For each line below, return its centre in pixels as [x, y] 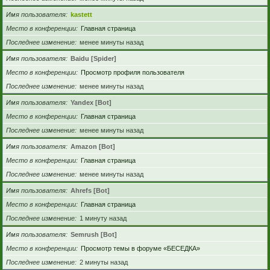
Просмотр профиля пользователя [133, 73]
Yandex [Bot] [91, 103]
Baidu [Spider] [93, 59]
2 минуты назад [104, 262]
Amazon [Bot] [93, 147]
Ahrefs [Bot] [90, 191]
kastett [81, 15]
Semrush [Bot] [94, 235]
